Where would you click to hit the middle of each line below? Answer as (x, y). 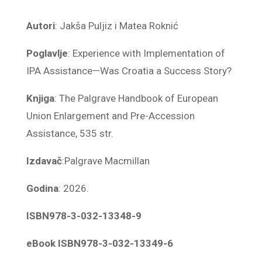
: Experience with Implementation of (146, 53)
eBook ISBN (53, 243)
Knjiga (40, 98)
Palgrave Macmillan (107, 161)
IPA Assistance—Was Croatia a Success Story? (129, 71)
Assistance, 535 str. (70, 133)
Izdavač (44, 161)
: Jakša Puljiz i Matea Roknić (116, 26)
